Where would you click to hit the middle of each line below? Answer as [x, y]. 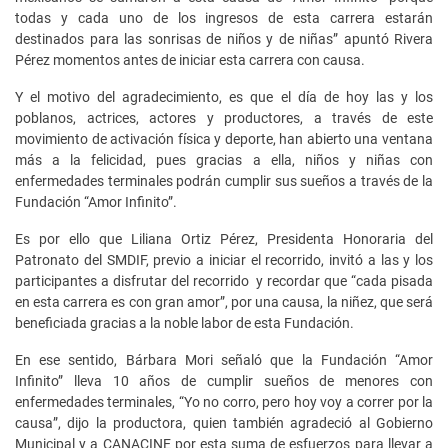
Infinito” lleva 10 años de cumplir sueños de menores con [224, 380]
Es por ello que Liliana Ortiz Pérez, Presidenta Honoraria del [224, 238]
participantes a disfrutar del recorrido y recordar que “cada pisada [224, 280]
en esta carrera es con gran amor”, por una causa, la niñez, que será [224, 301]
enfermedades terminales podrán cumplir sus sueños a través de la [224, 180]
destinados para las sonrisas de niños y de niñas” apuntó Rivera [224, 38]
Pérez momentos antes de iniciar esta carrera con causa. [190, 59]
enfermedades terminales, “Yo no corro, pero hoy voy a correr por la [224, 401]
